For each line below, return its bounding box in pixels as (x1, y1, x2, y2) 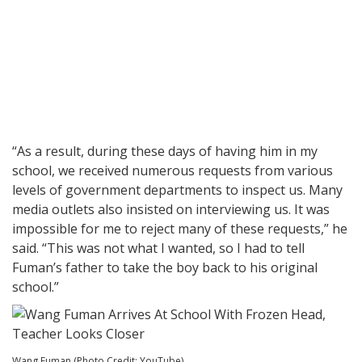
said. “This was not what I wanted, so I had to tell (12, 239, 305, 258)
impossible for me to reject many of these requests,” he (12, 220, 347, 238)
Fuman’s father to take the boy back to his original (12, 259, 318, 277)
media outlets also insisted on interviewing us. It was (12, 200, 330, 219)
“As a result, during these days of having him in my (12, 142, 318, 161)
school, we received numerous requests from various (12, 162, 333, 180)
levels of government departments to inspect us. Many (12, 181, 343, 200)
